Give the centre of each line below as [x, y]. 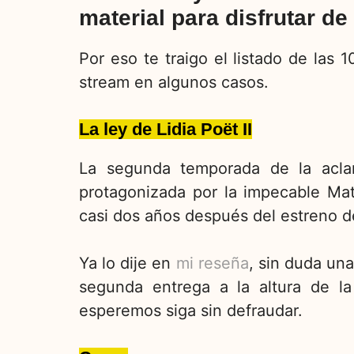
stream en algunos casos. [174, 83]
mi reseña [212, 264]
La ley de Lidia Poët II [166, 130]
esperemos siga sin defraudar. [191, 311]
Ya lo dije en [128, 264]
